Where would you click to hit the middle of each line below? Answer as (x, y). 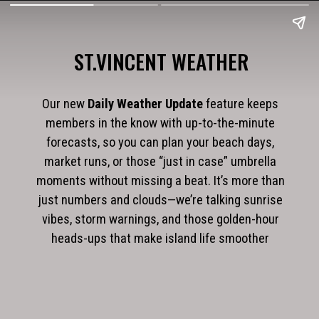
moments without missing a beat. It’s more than (160, 181)
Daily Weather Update (146, 104)
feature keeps (241, 104)
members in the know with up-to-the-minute (161, 123)
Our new (65, 104)
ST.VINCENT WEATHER (162, 61)
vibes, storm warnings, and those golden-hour (160, 219)
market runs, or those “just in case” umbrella (161, 161)
